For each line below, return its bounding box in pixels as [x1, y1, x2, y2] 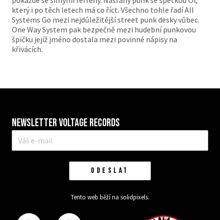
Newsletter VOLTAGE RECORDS [12, 116, 120, 130]
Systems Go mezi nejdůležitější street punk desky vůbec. [12, 15, 199, 25]
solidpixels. [120, 192, 149, 201]
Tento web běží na [71, 192, 120, 201]
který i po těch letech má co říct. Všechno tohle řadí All [12, 5, 194, 15]
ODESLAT [91, 165, 129, 175]
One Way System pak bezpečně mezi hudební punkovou [12, 25, 196, 35]
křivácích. [12, 44, 43, 55]
